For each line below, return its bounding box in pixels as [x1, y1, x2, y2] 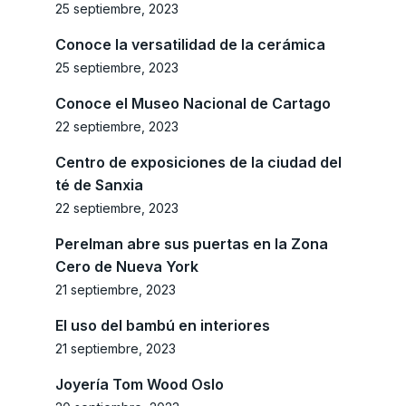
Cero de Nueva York [55, 257, 198, 276]
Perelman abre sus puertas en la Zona [55, 235, 328, 254]
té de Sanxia [55, 176, 143, 195]
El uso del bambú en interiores [55, 316, 270, 335]
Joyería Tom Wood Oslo [55, 375, 224, 394]
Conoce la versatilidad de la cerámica [55, 35, 325, 54]
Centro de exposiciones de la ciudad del [55, 153, 342, 172]
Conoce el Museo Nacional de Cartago [55, 94, 331, 113]
